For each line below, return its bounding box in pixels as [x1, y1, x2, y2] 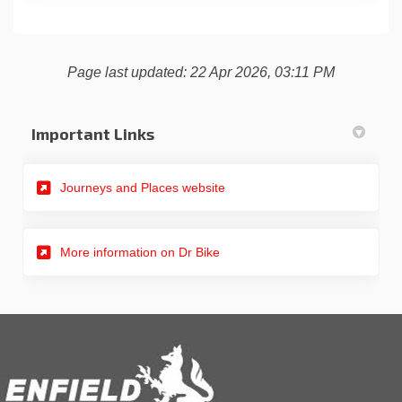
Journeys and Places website [60, 179, 225, 195]
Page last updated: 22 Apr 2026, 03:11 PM [67, 64, 335, 80]
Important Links [31, 123, 154, 144]
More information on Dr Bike [60, 244, 220, 259]
